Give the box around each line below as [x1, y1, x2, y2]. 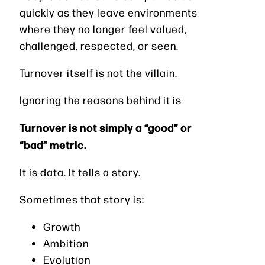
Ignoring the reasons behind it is [20, 93, 182, 107]
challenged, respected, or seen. [20, 38, 179, 53]
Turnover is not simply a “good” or [20, 120, 192, 135]
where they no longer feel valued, [20, 22, 187, 36]
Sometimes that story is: [20, 192, 144, 206]
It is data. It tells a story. [20, 165, 141, 179]
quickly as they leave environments [20, 5, 198, 20]
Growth [43, 219, 80, 234]
